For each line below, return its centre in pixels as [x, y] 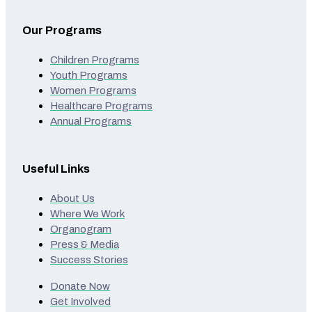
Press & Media [85, 244]
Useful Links [56, 169]
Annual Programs [91, 121]
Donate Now [80, 286]
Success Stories [89, 259]
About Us [72, 198]
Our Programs [62, 30]
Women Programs [93, 90]
